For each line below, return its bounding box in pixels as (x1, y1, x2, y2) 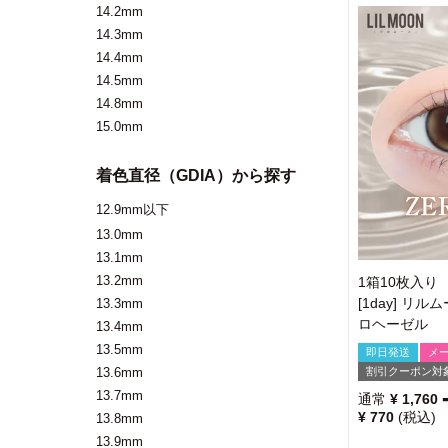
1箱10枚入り (358, 273, 439, 290)
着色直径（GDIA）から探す (96, 167, 296, 184)
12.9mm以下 (96, 202, 169, 217)
